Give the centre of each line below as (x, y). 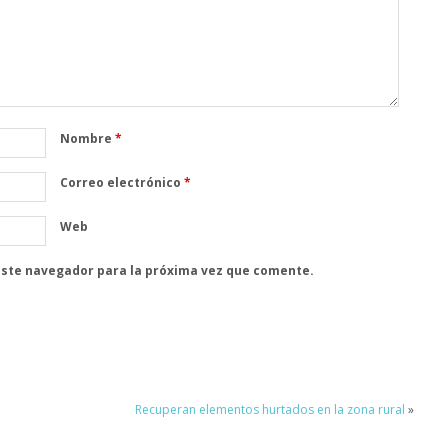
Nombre (87, 138)
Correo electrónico (121, 182)
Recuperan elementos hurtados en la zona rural (269, 410)
